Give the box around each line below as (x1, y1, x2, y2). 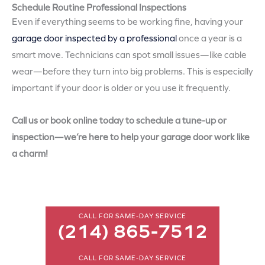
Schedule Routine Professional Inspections (12, 2, 186, 14)
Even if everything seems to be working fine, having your (12, 17, 243, 28)
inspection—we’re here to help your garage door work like (12, 132, 250, 143)
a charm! (12, 148, 48, 160)
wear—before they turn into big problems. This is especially (12, 66, 253, 77)
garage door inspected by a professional (12, 33, 177, 44)
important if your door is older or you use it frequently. (12, 83, 231, 94)
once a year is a (177, 33, 242, 44)
